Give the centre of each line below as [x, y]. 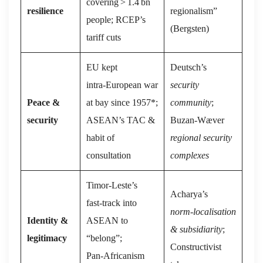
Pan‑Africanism [115, 255]
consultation [109, 155]
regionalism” [194, 11]
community [191, 102]
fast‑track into [112, 203]
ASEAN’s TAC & [121, 120]
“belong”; [104, 238]
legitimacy [47, 238]
